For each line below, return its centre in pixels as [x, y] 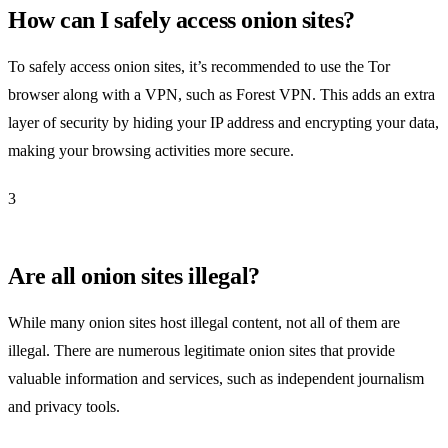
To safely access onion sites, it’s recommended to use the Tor [199, 66]
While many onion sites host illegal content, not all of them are [204, 322]
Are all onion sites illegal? [134, 275]
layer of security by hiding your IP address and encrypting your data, [223, 122]
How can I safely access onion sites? [181, 19]
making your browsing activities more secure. [151, 150]
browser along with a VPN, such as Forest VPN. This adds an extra [221, 94]
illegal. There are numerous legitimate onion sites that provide [201, 350]
